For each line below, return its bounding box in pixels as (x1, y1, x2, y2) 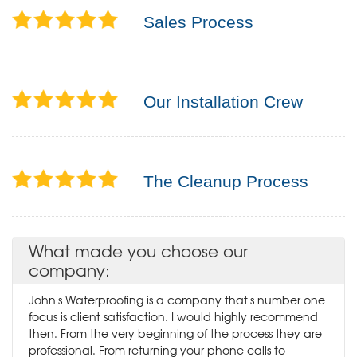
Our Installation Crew (143, 92, 303, 112)
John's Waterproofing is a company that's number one (29, 291, 325, 309)
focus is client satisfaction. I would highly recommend (29, 308, 318, 326)
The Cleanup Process (143, 172, 308, 191)
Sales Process (143, 13, 253, 32)
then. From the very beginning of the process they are (29, 324, 322, 343)
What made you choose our (29, 239, 248, 263)
